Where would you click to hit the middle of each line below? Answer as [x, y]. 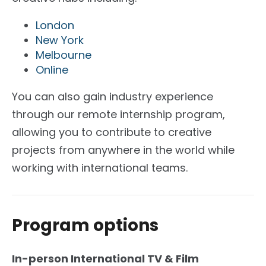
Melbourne [64, 55]
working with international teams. [100, 167]
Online [52, 69]
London [55, 25]
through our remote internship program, [118, 114]
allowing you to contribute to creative [112, 132]
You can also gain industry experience [113, 96]
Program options [85, 225]
